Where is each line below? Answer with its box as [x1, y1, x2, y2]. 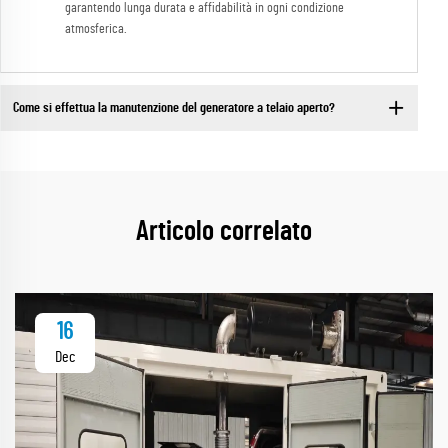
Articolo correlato [136, 218, 312, 247]
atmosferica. [65, 22, 127, 37]
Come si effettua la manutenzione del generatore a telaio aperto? [12, 100, 335, 115]
